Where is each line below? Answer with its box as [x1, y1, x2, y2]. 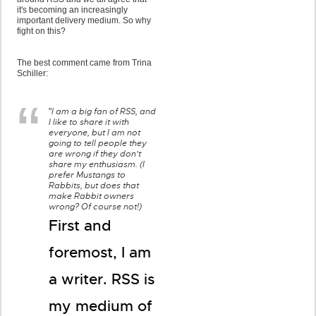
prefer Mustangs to [49, 169, 126, 181]
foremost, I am [49, 243, 151, 262]
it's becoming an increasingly [17, 5, 128, 15]
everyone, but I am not [49, 127, 140, 138]
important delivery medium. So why [17, 16, 151, 25]
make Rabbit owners [49, 190, 134, 202]
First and [49, 217, 111, 235]
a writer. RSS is [49, 270, 154, 288]
